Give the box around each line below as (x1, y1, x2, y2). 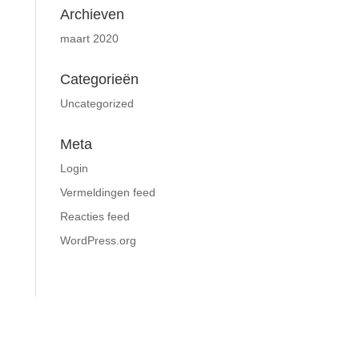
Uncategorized (59, 97, 134, 110)
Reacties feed (59, 210, 130, 223)
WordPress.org (59, 234, 136, 247)
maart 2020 (59, 32, 119, 45)
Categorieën (59, 71, 139, 87)
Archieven (59, 6, 124, 22)
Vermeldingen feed (59, 186, 155, 199)
